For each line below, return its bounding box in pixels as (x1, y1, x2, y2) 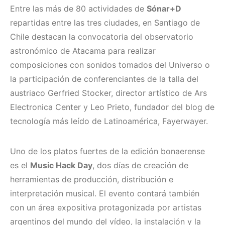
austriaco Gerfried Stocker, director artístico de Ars (10, 88, 207, 98)
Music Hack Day (30, 160, 92, 171)
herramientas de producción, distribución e (10, 174, 173, 185)
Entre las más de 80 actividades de (10, 4, 147, 14)
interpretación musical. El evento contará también (10, 188, 199, 199)
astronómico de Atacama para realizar (10, 46, 156, 56)
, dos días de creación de (92, 160, 188, 171)
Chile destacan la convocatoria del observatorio (10, 32, 193, 42)
